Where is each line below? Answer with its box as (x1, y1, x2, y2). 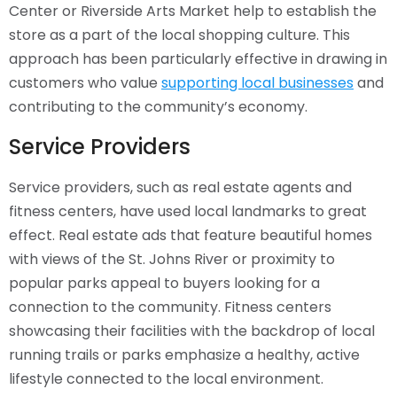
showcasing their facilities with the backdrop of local (9, 321, 375, 342)
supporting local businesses (161, 73, 354, 94)
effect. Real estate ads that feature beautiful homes (9, 225, 372, 246)
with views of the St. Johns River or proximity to (9, 249, 335, 270)
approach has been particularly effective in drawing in (9, 49, 387, 70)
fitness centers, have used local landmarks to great (9, 201, 367, 222)
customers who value (9, 73, 161, 94)
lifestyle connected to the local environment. (9, 369, 323, 390)
